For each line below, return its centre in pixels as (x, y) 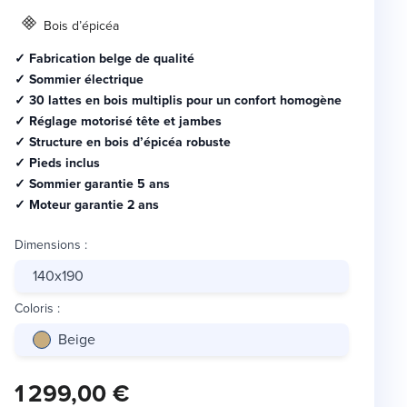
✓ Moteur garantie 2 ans (89, 205)
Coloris (34, 309)
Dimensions (48, 245)
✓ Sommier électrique (79, 79)
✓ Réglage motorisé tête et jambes (118, 121)
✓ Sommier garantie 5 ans (94, 184)
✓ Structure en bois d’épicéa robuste (123, 142)
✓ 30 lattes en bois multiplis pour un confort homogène (178, 100)
